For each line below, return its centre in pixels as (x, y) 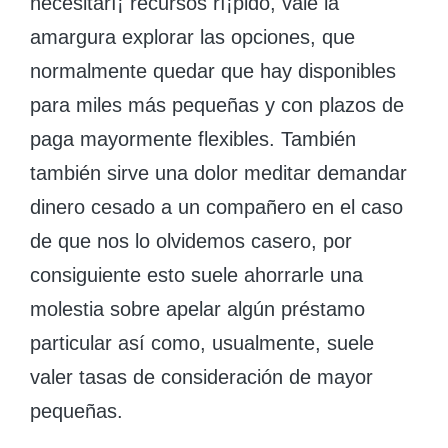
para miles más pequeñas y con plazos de (217, 105)
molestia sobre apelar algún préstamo (197, 309)
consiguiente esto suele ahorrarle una (196, 275)
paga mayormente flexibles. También (193, 139)
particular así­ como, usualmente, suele (202, 343)
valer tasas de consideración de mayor (201, 377)
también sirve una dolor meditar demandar (218, 173)
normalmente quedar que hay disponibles (213, 71)
